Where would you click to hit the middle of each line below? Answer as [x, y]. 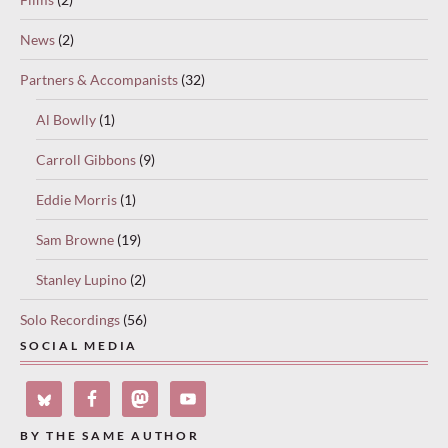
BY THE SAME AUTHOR [110, 436]
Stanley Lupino [81, 279]
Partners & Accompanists [99, 79]
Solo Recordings [70, 319]
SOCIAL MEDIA [79, 345]
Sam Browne [75, 239]
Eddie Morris [76, 199]
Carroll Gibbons [86, 159]
